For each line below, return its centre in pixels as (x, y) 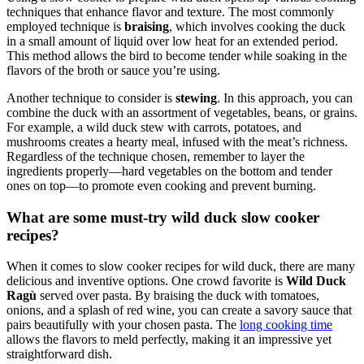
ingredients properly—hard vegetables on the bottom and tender (169, 171)
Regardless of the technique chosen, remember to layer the (156, 157)
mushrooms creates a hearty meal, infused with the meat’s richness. (177, 142)
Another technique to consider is (91, 98)
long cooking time (286, 325)
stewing (196, 98)
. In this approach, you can (285, 98)
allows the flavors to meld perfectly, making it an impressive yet (169, 340)
